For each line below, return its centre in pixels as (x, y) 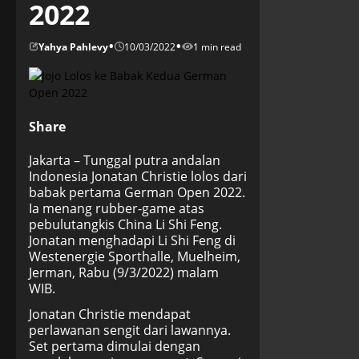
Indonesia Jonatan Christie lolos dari (138, 176)
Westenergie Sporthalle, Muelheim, (135, 256)
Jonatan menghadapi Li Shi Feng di (132, 240)
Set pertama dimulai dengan (115, 346)
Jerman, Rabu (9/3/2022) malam (124, 272)
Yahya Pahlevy (73, 46)
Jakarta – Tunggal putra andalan (125, 160)
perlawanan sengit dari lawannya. (130, 330)
